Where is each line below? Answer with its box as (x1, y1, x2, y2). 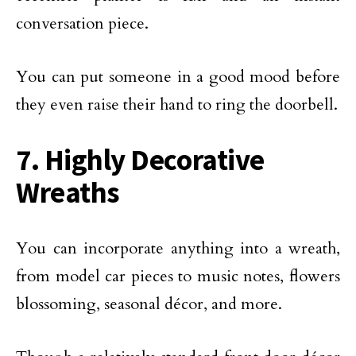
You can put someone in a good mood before (16, 66, 340, 87)
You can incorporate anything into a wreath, (16, 238, 340, 259)
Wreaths (16, 174, 120, 211)
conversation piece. (16, 13, 149, 34)
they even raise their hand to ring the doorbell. (16, 94, 338, 115)
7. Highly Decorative (16, 141, 265, 178)
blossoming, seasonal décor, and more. (16, 293, 282, 315)
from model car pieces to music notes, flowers (16, 265, 340, 287)
